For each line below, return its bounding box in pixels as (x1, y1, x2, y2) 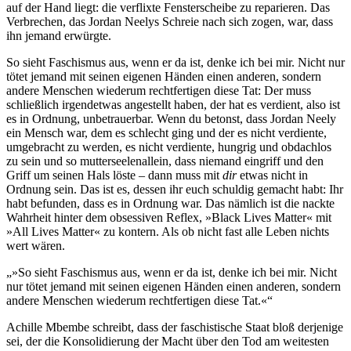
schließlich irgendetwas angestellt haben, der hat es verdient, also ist (6, 98, 340, 112)
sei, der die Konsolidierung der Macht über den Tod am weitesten (6, 335, 329, 349)
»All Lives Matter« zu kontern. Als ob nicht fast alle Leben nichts (6, 225, 329, 239)
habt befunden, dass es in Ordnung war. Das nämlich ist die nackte (6, 197, 335, 211)
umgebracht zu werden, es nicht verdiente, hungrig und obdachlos (6, 140, 331, 154)
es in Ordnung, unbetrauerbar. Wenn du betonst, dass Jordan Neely (6, 112, 336, 126)
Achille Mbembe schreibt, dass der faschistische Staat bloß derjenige (6, 320, 343, 335)
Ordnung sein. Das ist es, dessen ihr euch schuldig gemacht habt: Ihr (6, 183, 343, 197)
